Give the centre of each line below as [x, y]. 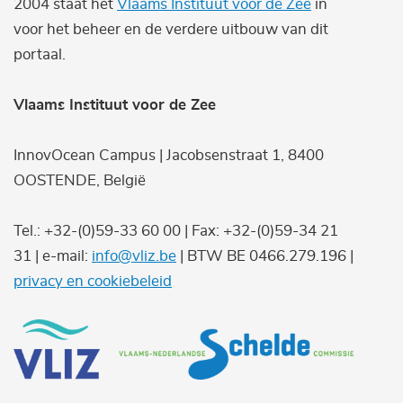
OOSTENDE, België [80, 180]
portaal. [40, 54]
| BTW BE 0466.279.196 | [265, 255]
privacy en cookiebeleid [93, 281]
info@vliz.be [134, 255]
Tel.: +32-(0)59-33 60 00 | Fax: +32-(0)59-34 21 [176, 230]
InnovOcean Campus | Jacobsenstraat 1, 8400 [169, 155]
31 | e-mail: [53, 255]
